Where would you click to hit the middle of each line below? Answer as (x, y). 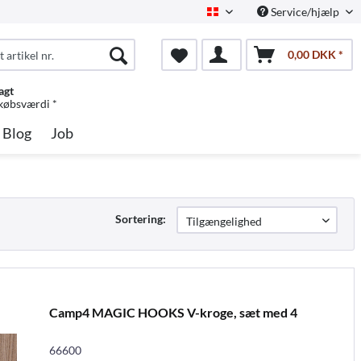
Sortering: (141, 219)
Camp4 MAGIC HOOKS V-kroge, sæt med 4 (173, 312)
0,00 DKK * (315, 54)
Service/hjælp (305, 12)
